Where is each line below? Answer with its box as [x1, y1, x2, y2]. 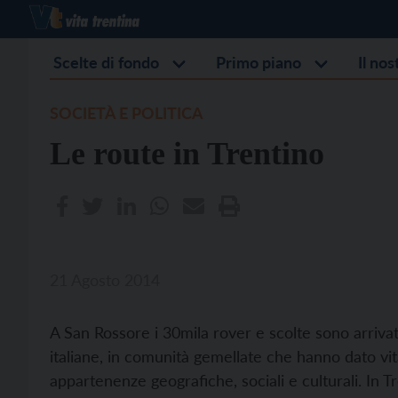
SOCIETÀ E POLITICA [50, 103, 203, 123]
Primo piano [216, 52, 301, 72]
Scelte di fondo [53, 52, 159, 72]
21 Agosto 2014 [50, 270, 160, 290]
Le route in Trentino [50, 136, 324, 171]
